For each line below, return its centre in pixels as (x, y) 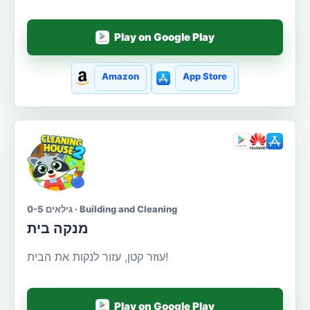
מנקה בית (58, 228)
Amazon (121, 76)
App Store (204, 76)
